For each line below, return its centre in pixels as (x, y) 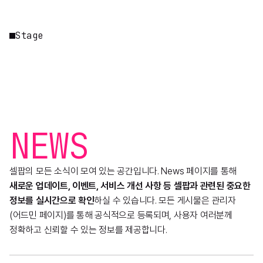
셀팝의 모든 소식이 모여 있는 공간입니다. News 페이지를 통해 (123, 171)
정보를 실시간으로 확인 (52, 200)
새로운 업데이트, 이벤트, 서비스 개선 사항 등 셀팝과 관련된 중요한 (130, 186)
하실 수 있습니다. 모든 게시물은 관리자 (165, 200)
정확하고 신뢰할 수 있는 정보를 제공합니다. (88, 230)
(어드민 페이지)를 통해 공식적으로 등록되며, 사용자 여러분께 (121, 215)
